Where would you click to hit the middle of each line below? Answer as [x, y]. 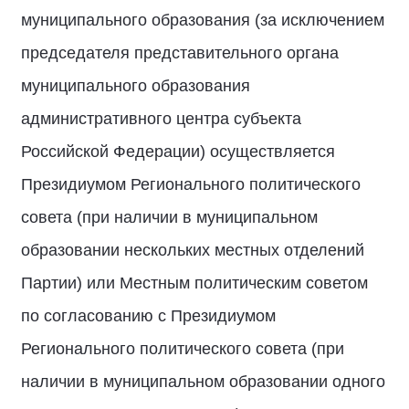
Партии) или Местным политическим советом [194, 283]
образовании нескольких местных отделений [193, 250]
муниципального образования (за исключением [203, 20]
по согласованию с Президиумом [148, 316]
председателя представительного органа [180, 53]
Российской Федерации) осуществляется [178, 152]
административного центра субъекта [161, 119]
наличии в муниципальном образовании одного [203, 382]
